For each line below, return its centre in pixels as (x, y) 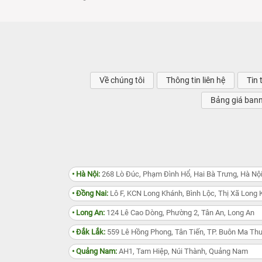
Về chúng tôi (122, 80)
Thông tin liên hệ (196, 80)
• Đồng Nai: (90, 194)
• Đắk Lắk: (89, 232)
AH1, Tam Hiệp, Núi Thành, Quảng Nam (182, 251)
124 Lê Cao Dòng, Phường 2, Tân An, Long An (180, 213)
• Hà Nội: (86, 174)
